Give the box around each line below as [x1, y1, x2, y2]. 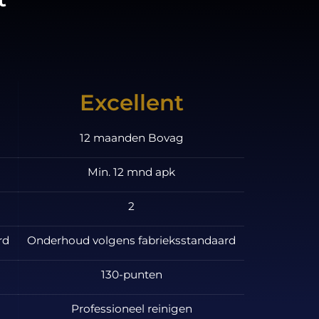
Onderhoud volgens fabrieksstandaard [27, 233, 236, 247]
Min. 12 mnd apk [88, 164, 176, 179]
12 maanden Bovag [79, 130, 184, 145]
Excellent [79, 88, 184, 116]
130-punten [100, 267, 162, 281]
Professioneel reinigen [70, 301, 192, 315]
